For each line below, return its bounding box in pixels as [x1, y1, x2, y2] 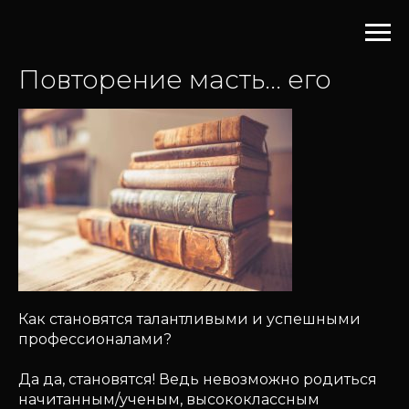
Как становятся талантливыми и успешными [18, 310, 361, 328]
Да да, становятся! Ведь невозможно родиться [18, 371, 377, 388]
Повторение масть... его [18, 64, 331, 95]
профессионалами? [18, 330, 172, 348]
